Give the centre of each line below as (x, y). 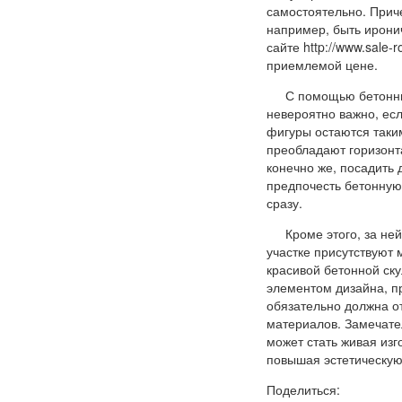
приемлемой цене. (322, 64)
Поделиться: (303, 389)
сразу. (284, 202)
